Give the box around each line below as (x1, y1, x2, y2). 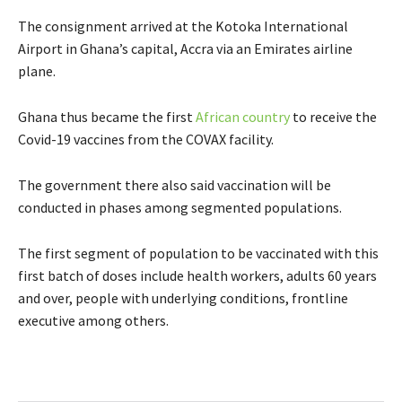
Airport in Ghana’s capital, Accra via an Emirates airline (18, 39, 353, 57)
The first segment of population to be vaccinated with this (18, 243, 379, 262)
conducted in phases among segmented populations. (18, 197, 342, 216)
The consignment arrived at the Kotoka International (18, 16, 348, 35)
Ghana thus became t (18, 107, 148, 126)
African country (196, 107, 290, 126)
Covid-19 (18, 129, 74, 148)
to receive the (290, 107, 377, 126)
